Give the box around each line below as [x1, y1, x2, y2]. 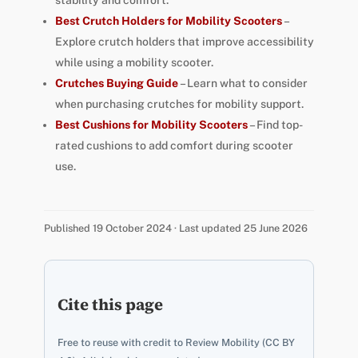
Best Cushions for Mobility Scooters [54, 118, 248, 132]
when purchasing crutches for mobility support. [54, 97, 304, 111]
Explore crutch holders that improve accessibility [54, 35, 314, 49]
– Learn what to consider [177, 77, 308, 90]
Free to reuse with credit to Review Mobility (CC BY [57, 336, 295, 349]
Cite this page [57, 293, 163, 316]
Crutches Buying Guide [54, 77, 178, 90]
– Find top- [247, 118, 303, 132]
